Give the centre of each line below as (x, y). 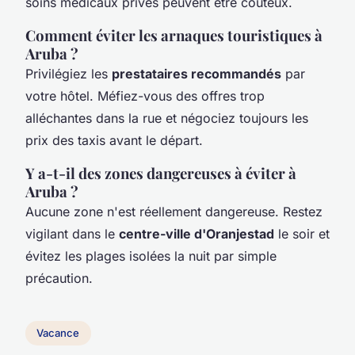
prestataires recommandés (197, 73)
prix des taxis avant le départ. (114, 140)
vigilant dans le (72, 233)
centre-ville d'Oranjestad (197, 233)
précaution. (59, 278)
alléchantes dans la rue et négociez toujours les (167, 118)
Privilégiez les (69, 73)
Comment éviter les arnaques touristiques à (174, 35)
